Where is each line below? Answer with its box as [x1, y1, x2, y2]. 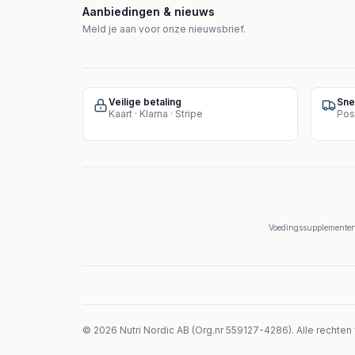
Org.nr [195, 324, 223, 336]
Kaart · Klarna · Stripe [109, 108, 203, 120]
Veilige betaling [109, 96, 181, 108]
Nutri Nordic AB [120, 324, 189, 336]
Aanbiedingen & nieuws [82, 5, 215, 18]
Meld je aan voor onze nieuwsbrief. [82, 23, 246, 35]
